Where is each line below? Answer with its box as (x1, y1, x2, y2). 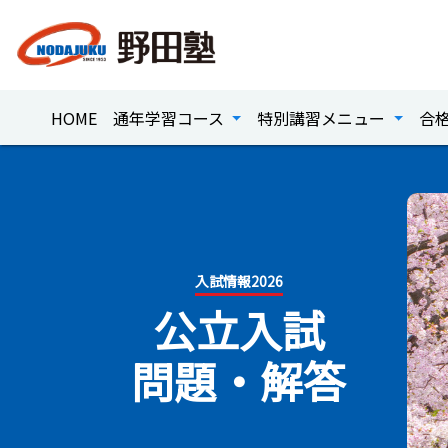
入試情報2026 (194, 270, 283, 291)
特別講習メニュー (257, 106, 390, 130)
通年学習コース (112, 106, 228, 130)
